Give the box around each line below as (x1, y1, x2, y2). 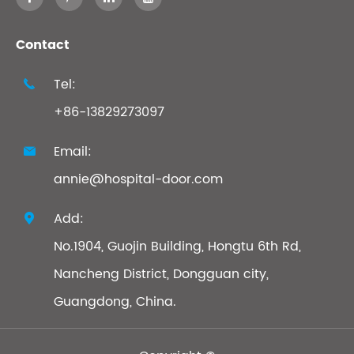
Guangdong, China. (54, 292, 176, 313)
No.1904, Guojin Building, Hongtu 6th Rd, (54, 236, 301, 258)
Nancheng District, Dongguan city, (54, 264, 269, 285)
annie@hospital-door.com (54, 169, 223, 190)
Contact (16, 35, 70, 56)
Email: (54, 141, 92, 163)
